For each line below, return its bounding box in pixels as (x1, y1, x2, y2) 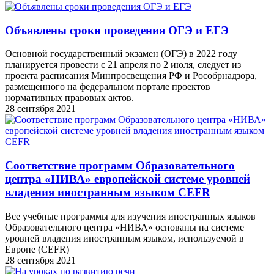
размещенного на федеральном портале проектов (5, 81, 210, 92)
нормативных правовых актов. (5, 92, 134, 103)
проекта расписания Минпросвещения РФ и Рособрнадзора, (5, 70, 257, 81)
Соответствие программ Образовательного (5, 159, 235, 172)
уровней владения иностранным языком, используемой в (5, 232, 244, 243)
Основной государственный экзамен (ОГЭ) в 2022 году (5, 48, 237, 59)
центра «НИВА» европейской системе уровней (5, 172, 250, 186)
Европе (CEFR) (5, 243, 69, 254)
